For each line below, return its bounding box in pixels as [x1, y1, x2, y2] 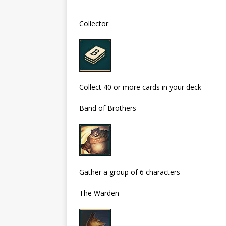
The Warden [79, 188, 119, 198]
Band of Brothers [79, 103, 136, 113]
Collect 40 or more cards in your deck [79, 82, 201, 92]
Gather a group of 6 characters [79, 166, 180, 177]
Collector [79, 18, 108, 28]
